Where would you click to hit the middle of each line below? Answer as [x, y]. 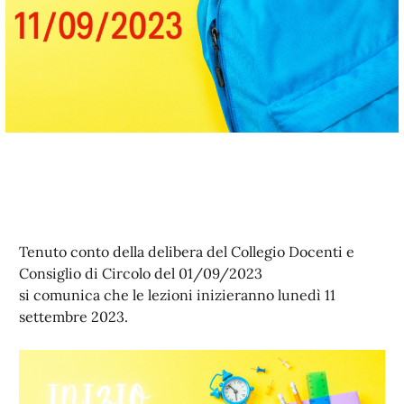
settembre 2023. [73, 316]
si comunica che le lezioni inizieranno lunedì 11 [177, 294]
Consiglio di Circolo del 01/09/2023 [141, 273]
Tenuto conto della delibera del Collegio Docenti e [187, 251]
